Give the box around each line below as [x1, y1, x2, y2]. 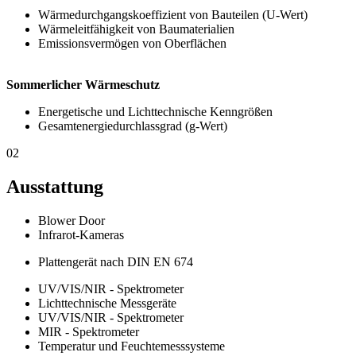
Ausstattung [6, 176, 103, 198]
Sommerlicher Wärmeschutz [6, 78, 160, 92]
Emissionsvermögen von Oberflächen [38, 37, 226, 51]
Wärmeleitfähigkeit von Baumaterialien [38, 22, 234, 37]
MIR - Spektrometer [38, 325, 139, 339]
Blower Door [38, 214, 105, 227]
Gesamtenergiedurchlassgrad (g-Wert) [38, 119, 227, 133]
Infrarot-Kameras [38, 228, 124, 242]
